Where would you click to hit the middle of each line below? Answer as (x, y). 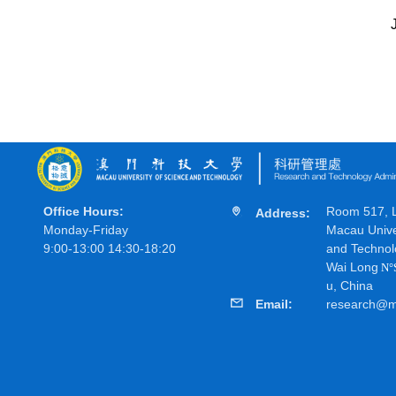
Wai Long (352, 267)
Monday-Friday (86, 230)
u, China (350, 286)
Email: (274, 304)
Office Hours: (84, 211)
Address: (283, 213)
